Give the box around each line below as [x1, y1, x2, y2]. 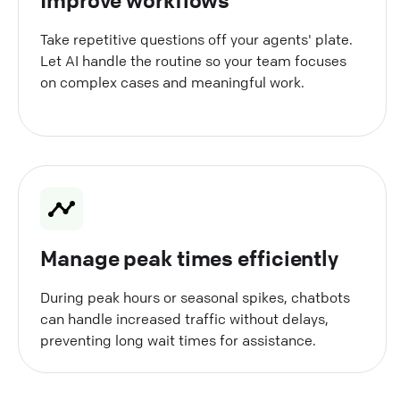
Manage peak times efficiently [40, 244, 339, 271]
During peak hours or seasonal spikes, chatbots [40, 287, 350, 306]
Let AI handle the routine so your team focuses [40, 51, 346, 70]
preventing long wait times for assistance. [40, 330, 316, 349]
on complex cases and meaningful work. [40, 72, 304, 91]
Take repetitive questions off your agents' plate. [40, 29, 353, 48]
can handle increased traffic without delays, [40, 309, 329, 328]
